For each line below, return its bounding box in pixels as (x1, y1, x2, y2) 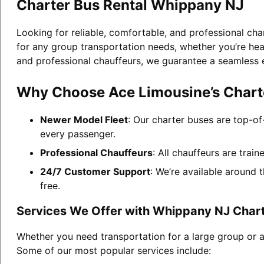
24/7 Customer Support (39, 165, 150, 177)
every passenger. (39, 127, 115, 140)
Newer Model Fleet (39, 113, 128, 126)
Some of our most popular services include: (16, 244, 211, 256)
